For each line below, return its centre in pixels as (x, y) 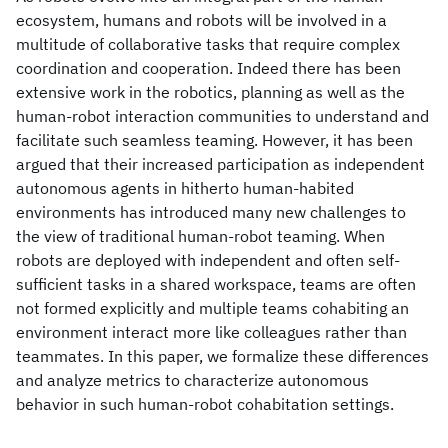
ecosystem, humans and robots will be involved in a (201, 20)
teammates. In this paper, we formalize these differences (222, 356)
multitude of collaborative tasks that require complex (208, 44)
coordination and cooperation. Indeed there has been (208, 68)
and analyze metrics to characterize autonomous (192, 380)
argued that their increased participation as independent (220, 164)
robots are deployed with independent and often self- (208, 260)
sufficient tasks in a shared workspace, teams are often (216, 284)
